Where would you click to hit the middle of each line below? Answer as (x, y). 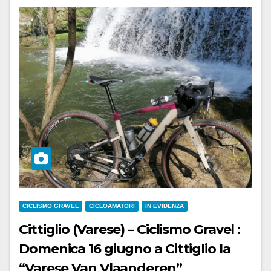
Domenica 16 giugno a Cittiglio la (125, 249)
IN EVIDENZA (165, 206)
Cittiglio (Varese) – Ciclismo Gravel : (130, 230)
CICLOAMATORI (112, 206)
